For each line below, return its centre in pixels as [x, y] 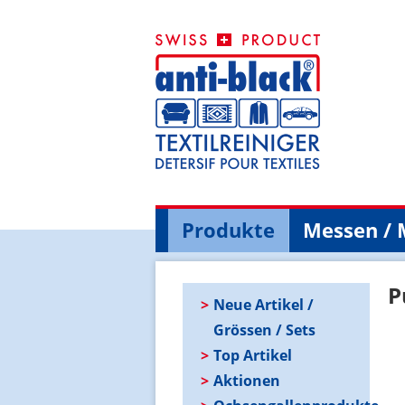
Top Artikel [253, 355]
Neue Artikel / [264, 304]
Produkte [228, 229]
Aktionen [247, 380]
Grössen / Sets [264, 330]
